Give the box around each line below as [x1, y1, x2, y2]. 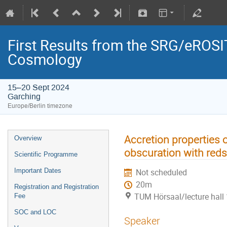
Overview [14, 134, 42, 142]
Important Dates [14, 167, 61, 174]
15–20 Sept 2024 [8, 82, 69, 93]
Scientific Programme [14, 150, 78, 158]
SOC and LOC [14, 208, 56, 216]
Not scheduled [136, 167, 187, 178]
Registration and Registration [14, 183, 99, 191]
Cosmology [8, 49, 82, 69]
